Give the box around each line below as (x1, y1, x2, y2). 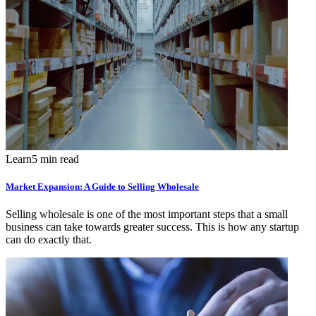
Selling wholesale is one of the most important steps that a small (6, 207, 288, 220)
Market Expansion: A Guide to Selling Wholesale (6, 181, 199, 192)
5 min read (32, 152, 79, 165)
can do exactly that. (6, 233, 92, 245)
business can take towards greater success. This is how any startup (6, 220, 299, 233)
